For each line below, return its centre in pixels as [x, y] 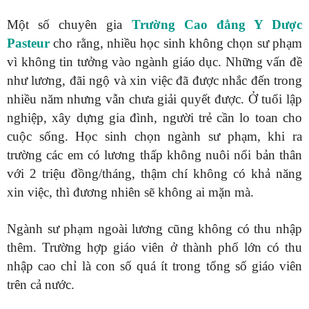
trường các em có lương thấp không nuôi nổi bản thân [154, 155]
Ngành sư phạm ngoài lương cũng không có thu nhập [154, 229]
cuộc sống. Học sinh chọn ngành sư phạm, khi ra [154, 136]
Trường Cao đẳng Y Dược [217, 24]
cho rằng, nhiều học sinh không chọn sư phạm [176, 43]
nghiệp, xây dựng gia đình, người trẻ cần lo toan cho [154, 118]
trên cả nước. [41, 285]
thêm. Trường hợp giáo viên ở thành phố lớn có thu [154, 247]
